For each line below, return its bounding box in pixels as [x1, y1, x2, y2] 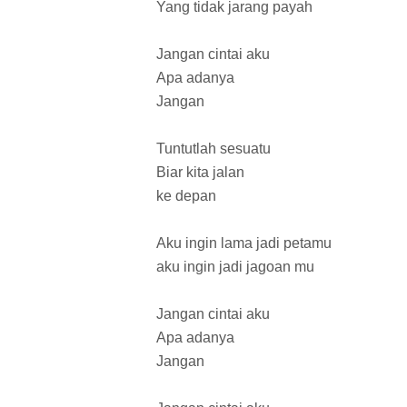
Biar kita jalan [156, 164, 244, 181]
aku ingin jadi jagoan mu [156, 259, 314, 275]
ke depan [156, 188, 216, 204]
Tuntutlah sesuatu [156, 141, 271, 157]
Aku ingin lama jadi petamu [156, 235, 332, 252]
